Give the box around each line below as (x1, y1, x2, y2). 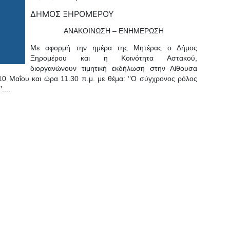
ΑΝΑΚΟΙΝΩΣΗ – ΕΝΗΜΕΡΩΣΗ (64, 27, 164, 35)
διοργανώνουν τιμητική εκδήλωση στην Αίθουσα (30, 64, 197, 72)
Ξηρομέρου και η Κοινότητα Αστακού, (30, 54, 197, 62)
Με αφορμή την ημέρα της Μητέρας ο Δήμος (30, 44, 197, 52)
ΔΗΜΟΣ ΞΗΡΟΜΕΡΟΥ (30, 9, 114, 19)
